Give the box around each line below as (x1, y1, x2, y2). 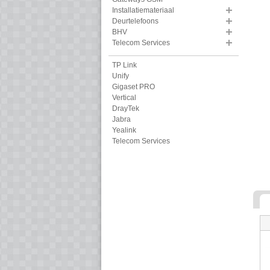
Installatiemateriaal (112, 6, 174, 15)
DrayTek (112, 104, 139, 113)
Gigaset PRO (112, 83, 155, 92)
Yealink (112, 126, 136, 135)
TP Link (112, 61, 137, 70)
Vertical (112, 93, 136, 102)
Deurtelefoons (112, 17, 159, 26)
